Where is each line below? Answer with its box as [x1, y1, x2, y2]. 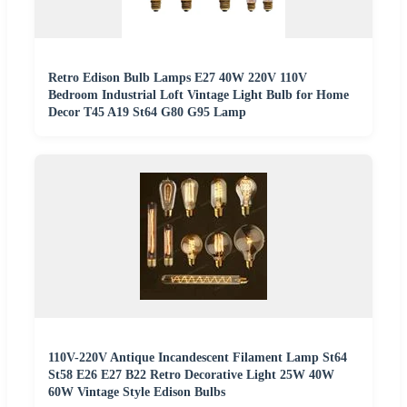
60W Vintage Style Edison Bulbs [48, 384, 225, 399]
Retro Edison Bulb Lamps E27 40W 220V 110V [48, 70, 307, 84]
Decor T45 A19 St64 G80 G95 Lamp [48, 104, 246, 119]
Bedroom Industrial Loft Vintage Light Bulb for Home [48, 87, 349, 102]
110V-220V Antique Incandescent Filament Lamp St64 [48, 350, 347, 364]
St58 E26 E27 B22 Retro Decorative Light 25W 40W [48, 367, 334, 382]
